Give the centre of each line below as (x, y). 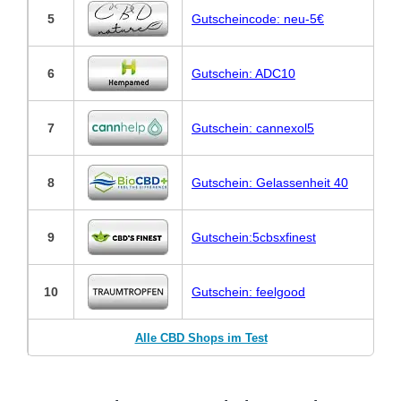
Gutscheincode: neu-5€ (258, 19)
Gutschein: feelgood (248, 292)
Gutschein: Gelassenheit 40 (270, 183)
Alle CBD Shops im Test (201, 338)
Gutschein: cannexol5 (253, 128)
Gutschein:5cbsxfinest (254, 238)
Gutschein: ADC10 (243, 74)
